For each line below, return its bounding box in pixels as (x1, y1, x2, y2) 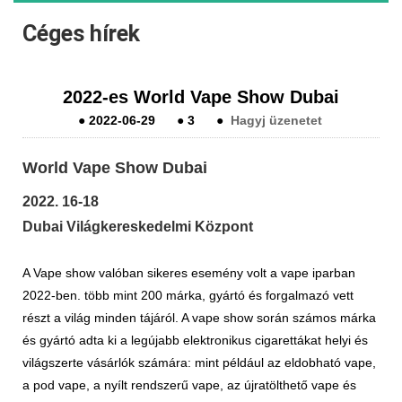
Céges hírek (22, 20, 140, 47)
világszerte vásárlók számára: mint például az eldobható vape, (22, 354, 376, 370)
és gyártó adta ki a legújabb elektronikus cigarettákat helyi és (22, 332, 368, 347)
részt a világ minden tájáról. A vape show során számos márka (22, 310, 376, 325)
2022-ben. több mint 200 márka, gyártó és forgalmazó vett (22, 287, 354, 302)
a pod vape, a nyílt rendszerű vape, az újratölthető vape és (22, 377, 356, 392)
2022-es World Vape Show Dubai (63, 86, 339, 107)
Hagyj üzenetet (230, 112, 322, 127)
